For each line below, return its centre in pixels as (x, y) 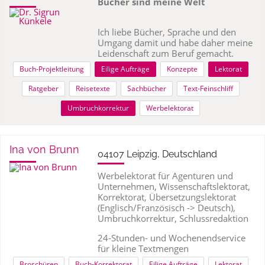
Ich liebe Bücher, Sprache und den (167, 32)
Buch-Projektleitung (51, 69)
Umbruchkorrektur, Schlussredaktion (173, 218)
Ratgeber (43, 88)
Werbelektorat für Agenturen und (165, 176)
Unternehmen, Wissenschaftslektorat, (174, 186)
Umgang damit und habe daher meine (175, 43)
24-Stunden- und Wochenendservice (171, 238)
